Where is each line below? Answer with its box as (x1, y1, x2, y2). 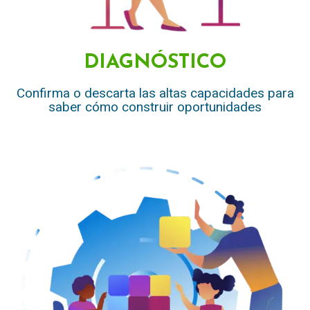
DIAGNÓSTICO (84, 53, 226, 73)
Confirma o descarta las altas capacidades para (16, 85, 294, 102)
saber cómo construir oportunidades (48, 99, 262, 116)
